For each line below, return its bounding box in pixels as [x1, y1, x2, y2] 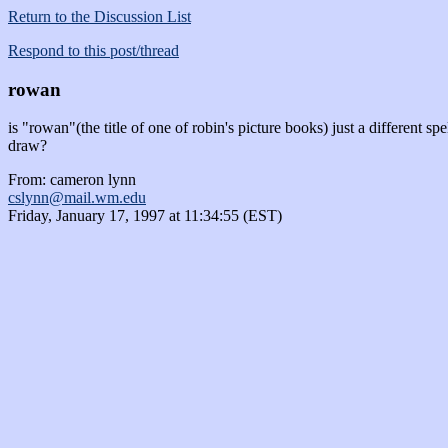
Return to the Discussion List [8, 8, 191, 25]
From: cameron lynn [8, 171, 136, 189]
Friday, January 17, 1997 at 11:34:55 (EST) [8, 207, 282, 225]
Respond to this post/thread [8, 42, 179, 59]
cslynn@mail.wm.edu [8, 189, 146, 207]
